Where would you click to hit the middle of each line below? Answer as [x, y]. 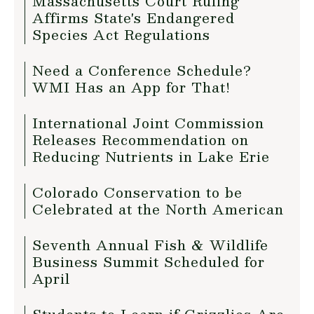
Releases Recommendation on [141, 139]
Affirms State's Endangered [134, 18]
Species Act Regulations [121, 34]
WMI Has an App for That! [131, 87]
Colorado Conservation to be [137, 192]
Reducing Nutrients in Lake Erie [151, 156]
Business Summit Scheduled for [149, 261]
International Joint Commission [148, 123]
